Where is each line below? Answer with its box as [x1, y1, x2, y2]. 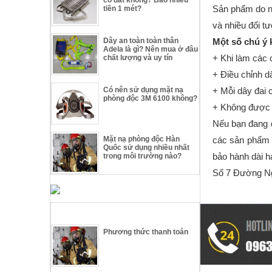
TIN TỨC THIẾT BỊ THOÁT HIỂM [54, 208, 183, 218]
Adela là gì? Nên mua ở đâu [103, 44, 199, 53]
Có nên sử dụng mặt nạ [103, 85, 184, 94]
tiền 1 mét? [103, 4, 142, 13]
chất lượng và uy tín [103, 53, 173, 62]
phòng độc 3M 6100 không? [103, 93, 198, 103]
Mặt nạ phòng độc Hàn [103, 134, 180, 143]
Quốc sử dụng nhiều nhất [103, 143, 190, 152]
